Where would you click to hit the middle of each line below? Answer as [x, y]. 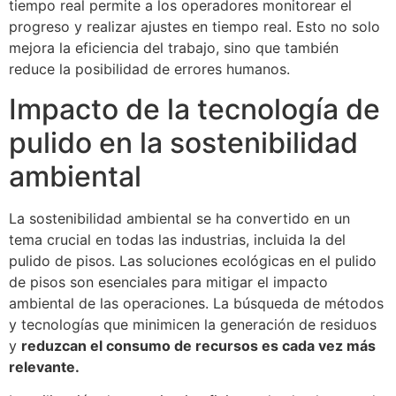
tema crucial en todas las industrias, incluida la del [177, 239]
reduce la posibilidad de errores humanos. [149, 69]
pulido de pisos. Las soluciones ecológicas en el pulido [193, 260]
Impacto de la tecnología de [194, 109]
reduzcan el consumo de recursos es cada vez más [198, 345]
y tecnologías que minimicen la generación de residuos [193, 324]
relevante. [44, 366]
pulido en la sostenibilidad [183, 142]
